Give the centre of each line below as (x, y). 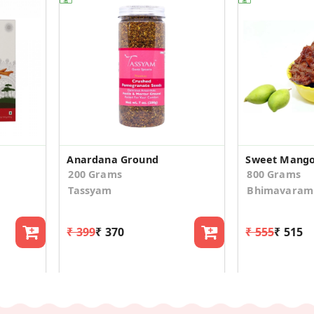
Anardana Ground (112, 159)
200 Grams (95, 174)
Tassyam (90, 190)
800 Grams (274, 174)
